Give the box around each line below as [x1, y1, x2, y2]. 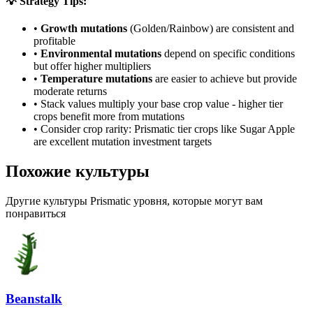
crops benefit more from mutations [34, 110, 184, 122]
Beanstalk [6, 291, 62, 307]
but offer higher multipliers [34, 59, 151, 72]
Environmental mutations [41, 47, 161, 59]
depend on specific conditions [161, 47, 295, 59]
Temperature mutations [41, 72, 152, 85]
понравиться [6, 207, 66, 219]
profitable [34, 34, 75, 47]
